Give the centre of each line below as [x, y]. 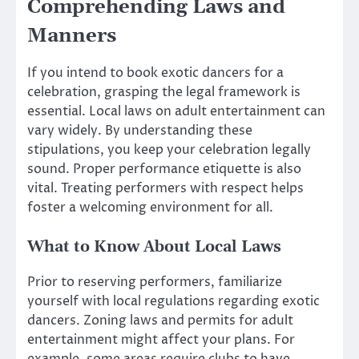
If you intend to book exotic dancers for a [155, 73]
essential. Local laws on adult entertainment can [176, 112]
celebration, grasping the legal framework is [164, 93]
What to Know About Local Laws [154, 248]
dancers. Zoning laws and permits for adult [160, 320]
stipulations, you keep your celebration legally [169, 150]
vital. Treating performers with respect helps [165, 189]
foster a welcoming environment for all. [150, 208]
